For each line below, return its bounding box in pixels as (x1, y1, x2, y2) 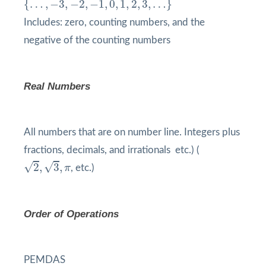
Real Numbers (24, 80, 90, 92)
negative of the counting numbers (24, 34, 170, 45)
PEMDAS (24, 254, 65, 265)
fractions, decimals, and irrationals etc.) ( (24, 144, 199, 155)
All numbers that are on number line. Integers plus (24, 126, 240, 137)
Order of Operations (24, 208, 119, 220)
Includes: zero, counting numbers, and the (24, 17, 205, 27)
